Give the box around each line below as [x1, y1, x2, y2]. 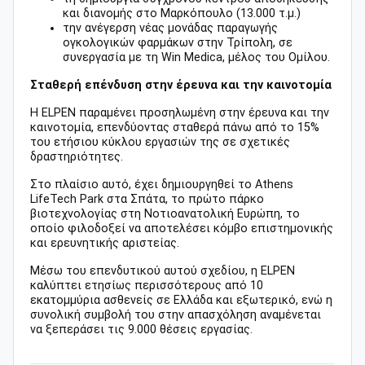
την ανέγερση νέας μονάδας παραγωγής [63, 20, 278, 35]
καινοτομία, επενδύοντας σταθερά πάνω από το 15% [30, 120, 319, 134]
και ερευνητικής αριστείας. [30, 235, 179, 250]
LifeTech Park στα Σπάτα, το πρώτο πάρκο [30, 191, 264, 206]
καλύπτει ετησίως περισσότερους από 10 [30, 278, 263, 292]
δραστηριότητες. [30, 149, 123, 164]
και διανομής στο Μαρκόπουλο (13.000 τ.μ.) [63, 6, 301, 20]
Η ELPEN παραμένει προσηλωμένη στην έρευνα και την [30, 105, 329, 120]
